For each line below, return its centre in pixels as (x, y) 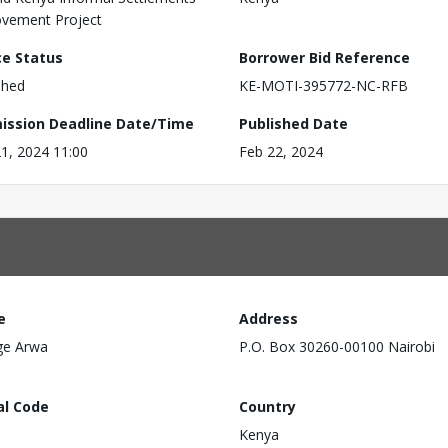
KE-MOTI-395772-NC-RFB (323, 85)
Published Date (293, 123)
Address (268, 318)
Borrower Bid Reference (324, 57)
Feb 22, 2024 (281, 151)
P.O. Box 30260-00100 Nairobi (337, 346)
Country (267, 406)
